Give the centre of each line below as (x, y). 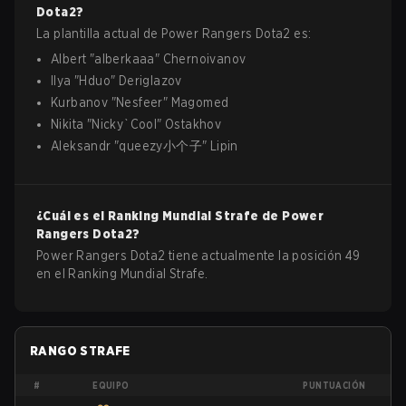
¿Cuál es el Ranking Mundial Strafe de (159, 216)
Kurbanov (80, 102)
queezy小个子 (161, 146)
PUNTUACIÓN (334, 385)
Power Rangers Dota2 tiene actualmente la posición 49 (198, 256)
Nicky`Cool (125, 124)
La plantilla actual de (99, 34)
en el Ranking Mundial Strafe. (122, 274)
